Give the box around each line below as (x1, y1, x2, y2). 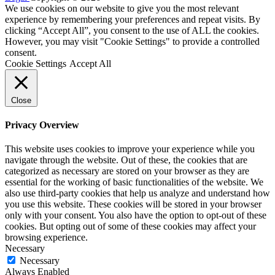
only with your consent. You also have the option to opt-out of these (5, 210, 266, 221)
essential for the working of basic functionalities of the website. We (5, 177, 263, 188)
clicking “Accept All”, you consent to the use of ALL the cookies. (5, 25, 259, 36)
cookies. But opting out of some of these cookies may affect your (5, 221, 256, 232)
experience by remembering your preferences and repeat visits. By (5, 14, 260, 25)
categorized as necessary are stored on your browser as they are (5, 166, 249, 177)
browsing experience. (5, 232, 88, 243)
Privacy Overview (5, 119, 79, 130)
